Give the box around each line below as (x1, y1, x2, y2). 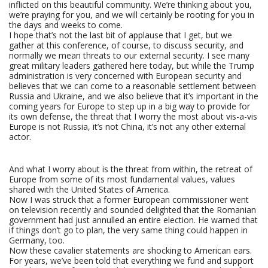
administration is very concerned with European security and (9, 70, 242, 81)
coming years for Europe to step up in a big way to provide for (9, 100, 250, 112)
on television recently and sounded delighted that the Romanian (9, 204, 256, 215)
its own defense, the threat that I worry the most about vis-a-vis (9, 111, 257, 122)
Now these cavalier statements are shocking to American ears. (9, 245, 252, 256)
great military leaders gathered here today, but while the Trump (9, 60, 254, 71)
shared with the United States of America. (9, 184, 170, 195)
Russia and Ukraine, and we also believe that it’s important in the (9, 90, 258, 102)
